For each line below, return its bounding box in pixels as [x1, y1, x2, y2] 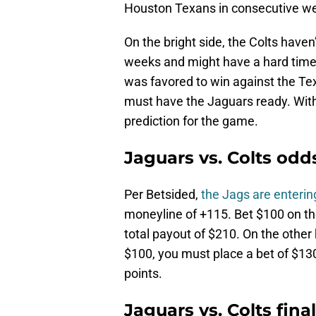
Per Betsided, [124, 187, 201, 202]
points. [124, 266, 162, 281]
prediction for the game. [124, 114, 258, 129]
